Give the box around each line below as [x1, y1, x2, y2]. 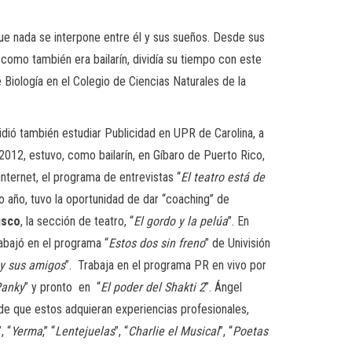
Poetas [233, 324, 268, 339]
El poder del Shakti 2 [101, 280, 205, 295]
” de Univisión [205, 236, 270, 251]
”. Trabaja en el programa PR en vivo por [65, 258, 266, 273]
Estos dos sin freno [108, 236, 205, 251]
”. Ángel [205, 280, 242, 295]
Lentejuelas [55, 324, 115, 339]
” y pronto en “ [24, 280, 101, 295]
